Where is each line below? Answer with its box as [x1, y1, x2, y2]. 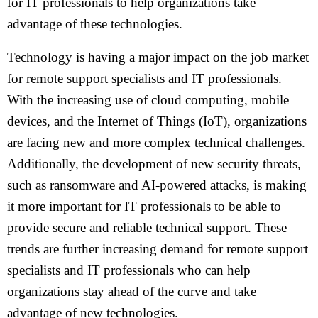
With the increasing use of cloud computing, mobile [7, 92, 289, 107]
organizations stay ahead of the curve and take [7, 284, 256, 299]
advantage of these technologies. [7, 16, 182, 31]
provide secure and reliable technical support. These [7, 220, 287, 235]
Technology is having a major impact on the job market [7, 50, 309, 65]
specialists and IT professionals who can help [7, 263, 251, 278]
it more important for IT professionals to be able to [7, 199, 281, 214]
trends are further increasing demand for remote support [7, 241, 308, 256]
